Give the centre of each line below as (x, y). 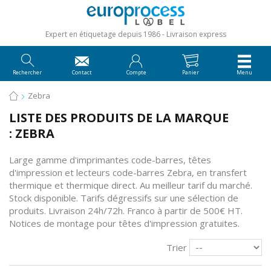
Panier (190, 73)
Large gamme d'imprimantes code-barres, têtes (110, 160)
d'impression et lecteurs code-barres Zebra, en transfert (128, 173)
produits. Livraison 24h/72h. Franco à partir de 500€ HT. (126, 211)
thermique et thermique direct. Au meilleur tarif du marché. (131, 185)
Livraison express (196, 34)
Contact (82, 73)
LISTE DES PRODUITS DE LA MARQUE (119, 118)
